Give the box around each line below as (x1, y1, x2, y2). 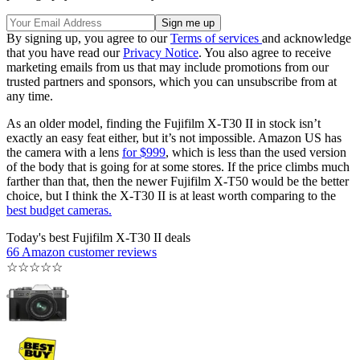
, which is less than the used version (166, 145, 346, 160)
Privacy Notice (123, 46, 198, 60)
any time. (6, 89, 53, 104)
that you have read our (6, 46, 123, 60)
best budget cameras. (6, 203, 112, 218)
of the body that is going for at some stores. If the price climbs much (6, 160, 350, 174)
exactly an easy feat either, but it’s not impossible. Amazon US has (6, 131, 342, 145)
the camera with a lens (6, 145, 122, 160)
